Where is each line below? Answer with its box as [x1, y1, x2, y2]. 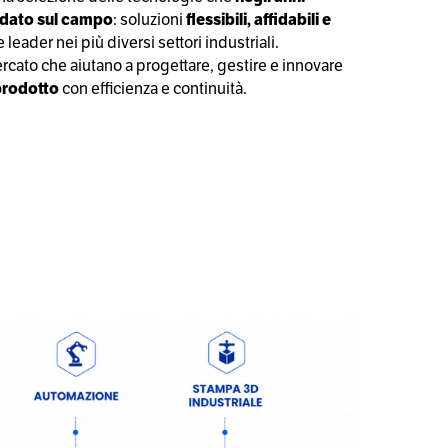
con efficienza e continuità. [59, 77, 247, 99]
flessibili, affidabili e [186, 8, 331, 30]
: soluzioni [113, 8, 186, 30]
